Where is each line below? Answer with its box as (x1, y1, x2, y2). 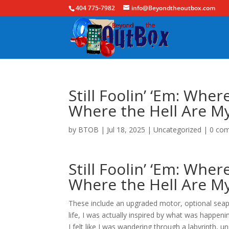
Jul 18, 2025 (107, 125, 146, 134)
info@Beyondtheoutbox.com (131, 4, 216, 12)
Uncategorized (153, 125, 202, 134)
